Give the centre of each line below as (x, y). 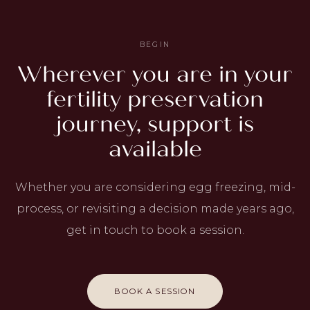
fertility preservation (155, 100)
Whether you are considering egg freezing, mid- (155, 188)
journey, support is (155, 125)
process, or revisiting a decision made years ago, (155, 209)
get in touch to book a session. (155, 230)
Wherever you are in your (155, 75)
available (155, 149)
